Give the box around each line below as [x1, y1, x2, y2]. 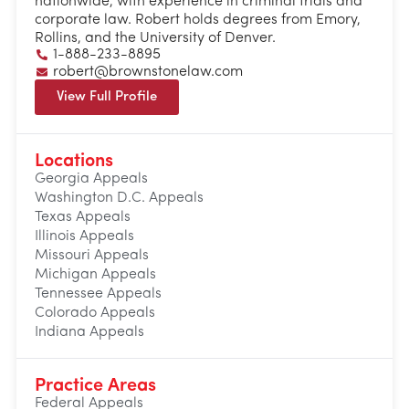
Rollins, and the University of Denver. [35, 31, 276, 47]
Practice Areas [35, 377, 156, 396]
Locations [35, 152, 113, 172]
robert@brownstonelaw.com [53, 65, 243, 80]
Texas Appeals [35, 210, 131, 225]
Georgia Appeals [35, 172, 148, 187]
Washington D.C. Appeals [35, 191, 204, 206]
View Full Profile [57, 90, 157, 105]
